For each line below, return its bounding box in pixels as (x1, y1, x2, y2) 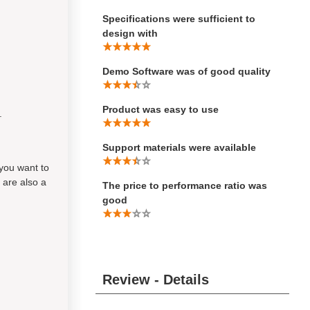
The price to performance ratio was (102, 180, 267, 191)
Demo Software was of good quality (102, 66, 271, 77)
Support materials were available (102, 142, 256, 153)
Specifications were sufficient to (102, 13, 255, 24)
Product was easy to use (102, 104, 219, 115)
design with (102, 28, 158, 39)
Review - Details (102, 272, 209, 287)
